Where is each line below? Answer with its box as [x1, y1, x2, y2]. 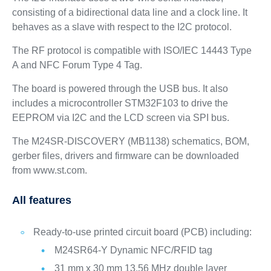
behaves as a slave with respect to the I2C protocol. [11, 22, 232, 33]
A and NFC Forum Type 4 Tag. [11, 60, 142, 71]
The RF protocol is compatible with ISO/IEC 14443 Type [11, 45, 252, 56]
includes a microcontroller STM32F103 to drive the [11, 98, 228, 109]
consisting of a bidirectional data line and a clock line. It [11, 7, 247, 18]
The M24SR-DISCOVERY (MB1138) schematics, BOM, [11, 136, 249, 147]
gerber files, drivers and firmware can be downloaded [11, 151, 239, 162]
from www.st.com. [11, 165, 87, 176]
